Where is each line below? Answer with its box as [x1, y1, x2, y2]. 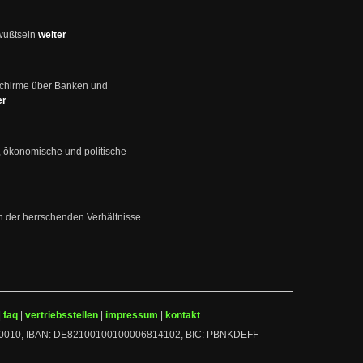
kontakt [165, 310, 200, 321]
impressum [105, 310, 158, 321]
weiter [38, 29, 69, 41]
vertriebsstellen [25, 310, 98, 321]
